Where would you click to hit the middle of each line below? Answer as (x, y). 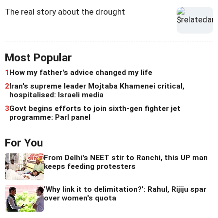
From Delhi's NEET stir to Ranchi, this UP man (126, 158)
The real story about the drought (65, 12)
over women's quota (80, 198)
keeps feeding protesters (90, 167)
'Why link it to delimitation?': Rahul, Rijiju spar (125, 190)
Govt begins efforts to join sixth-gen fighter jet (95, 109)
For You (24, 143)
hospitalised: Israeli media (56, 95)
